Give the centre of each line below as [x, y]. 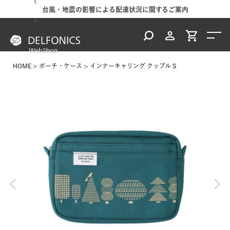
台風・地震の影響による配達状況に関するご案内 [115, 9]
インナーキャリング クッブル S [133, 66]
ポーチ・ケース [61, 66]
